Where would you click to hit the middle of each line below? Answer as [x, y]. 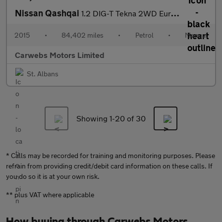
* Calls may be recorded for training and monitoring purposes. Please [111, 155]
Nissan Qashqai [48, 13]
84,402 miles [83, 35]
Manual [196, 35]
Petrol [144, 35]
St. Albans [43, 74]
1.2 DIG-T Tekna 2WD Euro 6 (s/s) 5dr [126, 13]
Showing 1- [96, 118]
